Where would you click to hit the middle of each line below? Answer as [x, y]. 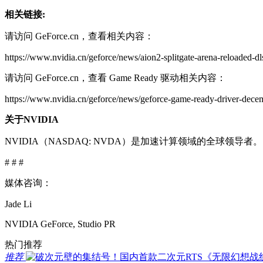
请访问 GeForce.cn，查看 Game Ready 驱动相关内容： [115, 77]
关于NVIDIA [32, 119]
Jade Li [18, 204]
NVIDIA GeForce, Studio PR [60, 224]
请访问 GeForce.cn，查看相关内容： [79, 36]
